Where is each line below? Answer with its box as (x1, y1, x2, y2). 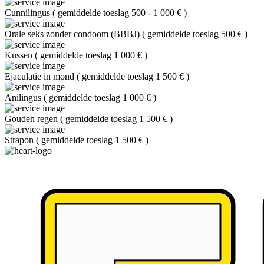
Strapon (5, 135, 36, 145)
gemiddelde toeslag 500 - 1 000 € (58, 8, 184, 18)
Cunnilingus (5, 8, 52, 18)
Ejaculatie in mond (5, 71, 77, 81)
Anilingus (5, 93, 44, 103)
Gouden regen (5, 114, 60, 124)
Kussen (5, 50, 35, 60)
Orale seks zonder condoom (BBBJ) (5, 29, 142, 39)
